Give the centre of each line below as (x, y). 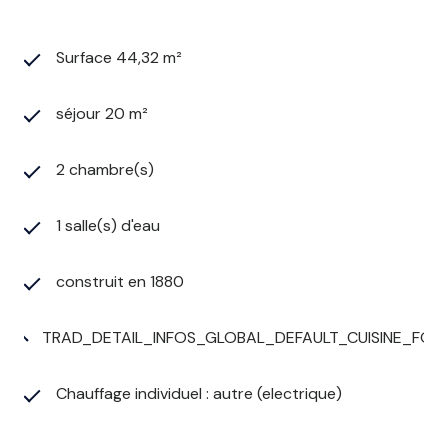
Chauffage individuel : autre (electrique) (199, 394)
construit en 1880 (120, 282)
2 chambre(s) (105, 170)
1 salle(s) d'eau (108, 226)
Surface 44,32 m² (119, 58)
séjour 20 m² (102, 114)
